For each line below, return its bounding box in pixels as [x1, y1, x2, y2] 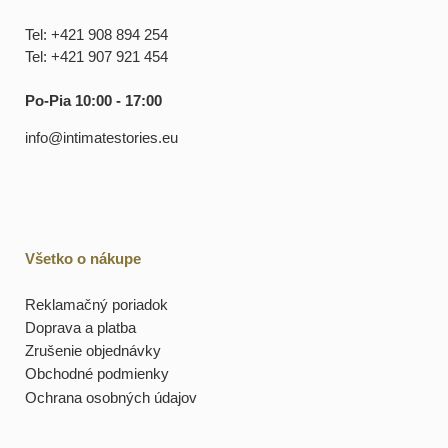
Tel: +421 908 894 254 [25, 26, 168, 44]
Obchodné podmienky [25, 365, 169, 383]
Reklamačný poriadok [25, 296, 168, 314]
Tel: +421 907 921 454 [25, 48, 168, 66]
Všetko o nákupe [25, 249, 141, 267]
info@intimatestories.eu [25, 129, 178, 147]
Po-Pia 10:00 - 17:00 [25, 92, 162, 110]
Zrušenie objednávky [25, 342, 161, 360]
